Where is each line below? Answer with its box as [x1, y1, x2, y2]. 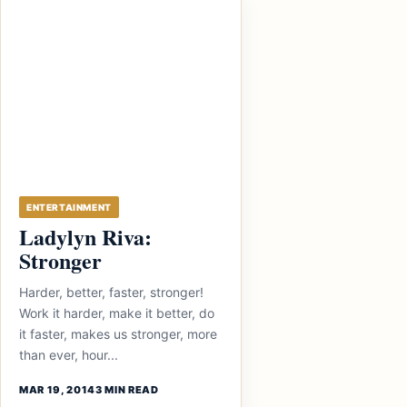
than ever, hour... [19, 347, 118, 362]
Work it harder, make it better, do [19, 305, 214, 321]
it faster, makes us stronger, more [19, 326, 217, 342]
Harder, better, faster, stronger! [19, 284, 203, 300]
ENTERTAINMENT [26, 202, 112, 213]
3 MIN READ [94, 383, 159, 396]
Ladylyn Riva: [19, 221, 152, 253]
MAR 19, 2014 [19, 383, 95, 396]
